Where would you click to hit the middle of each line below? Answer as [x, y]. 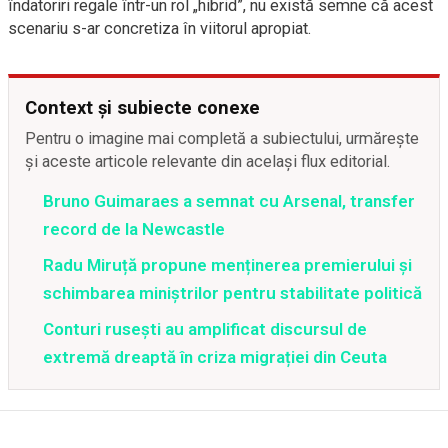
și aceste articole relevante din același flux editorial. [208, 161]
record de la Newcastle [134, 229]
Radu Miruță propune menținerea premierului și [227, 265]
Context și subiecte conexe [142, 107]
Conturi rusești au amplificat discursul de [205, 329]
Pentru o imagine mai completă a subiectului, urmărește [222, 138]
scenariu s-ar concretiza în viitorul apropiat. [160, 28]
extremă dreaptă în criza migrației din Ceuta [215, 357]
